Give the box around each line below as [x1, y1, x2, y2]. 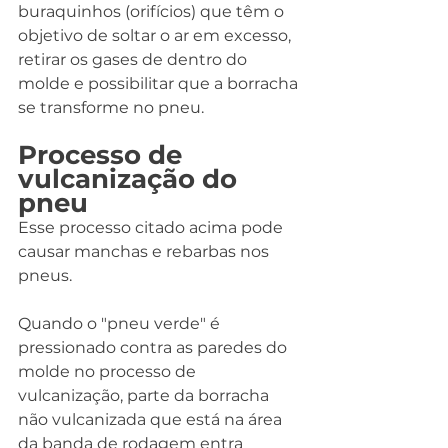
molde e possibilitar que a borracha [18, 74, 302, 94]
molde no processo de [18, 362, 200, 382]
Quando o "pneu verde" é [18, 314, 224, 334]
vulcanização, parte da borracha [18, 386, 273, 406]
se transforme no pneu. [18, 98, 204, 118]
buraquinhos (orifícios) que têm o [18, 2, 288, 22]
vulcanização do [18, 163, 244, 196]
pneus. [18, 266, 72, 286]
